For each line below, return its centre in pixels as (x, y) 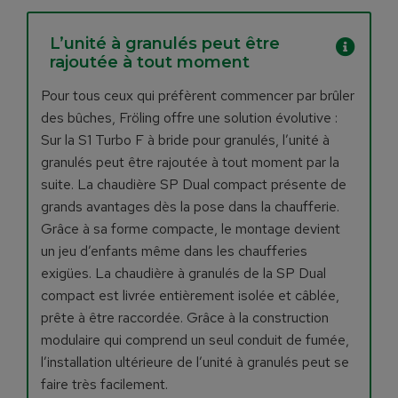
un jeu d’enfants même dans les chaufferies (174, 251)
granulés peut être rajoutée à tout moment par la (190, 162)
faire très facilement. (104, 384)
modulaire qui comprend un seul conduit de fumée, (195, 340)
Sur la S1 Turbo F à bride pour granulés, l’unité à (185, 140)
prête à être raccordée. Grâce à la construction (185, 318)
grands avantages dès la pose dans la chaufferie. (190, 207)
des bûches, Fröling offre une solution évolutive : (189, 118)
